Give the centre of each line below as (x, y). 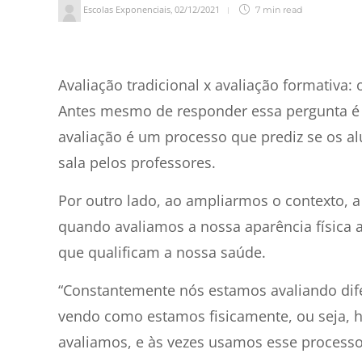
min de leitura (109, 61)
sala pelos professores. (137, 163)
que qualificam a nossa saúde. (164, 253)
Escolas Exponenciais (127, 10)
